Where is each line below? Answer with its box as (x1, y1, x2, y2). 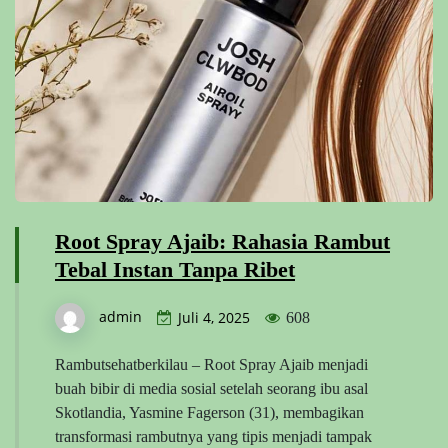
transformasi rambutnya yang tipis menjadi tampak (55, 427, 372, 445)
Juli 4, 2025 (178, 307, 250, 327)
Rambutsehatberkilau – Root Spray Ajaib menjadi (55, 355, 368, 373)
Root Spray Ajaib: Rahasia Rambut (55, 228, 390, 254)
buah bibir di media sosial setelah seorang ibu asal (55, 379, 368, 397)
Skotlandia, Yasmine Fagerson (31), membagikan (55, 403, 364, 421)
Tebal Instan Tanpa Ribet (55, 256, 295, 282)
